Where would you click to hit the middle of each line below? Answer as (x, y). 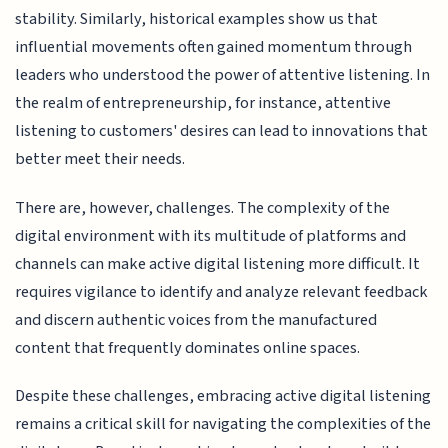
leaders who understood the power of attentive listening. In (223, 75)
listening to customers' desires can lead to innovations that (222, 131)
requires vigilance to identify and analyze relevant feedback (222, 291)
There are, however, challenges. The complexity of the (203, 207)
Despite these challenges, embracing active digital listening (223, 396)
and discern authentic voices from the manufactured (196, 319)
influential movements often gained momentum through (214, 47)
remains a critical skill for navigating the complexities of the (223, 424)
